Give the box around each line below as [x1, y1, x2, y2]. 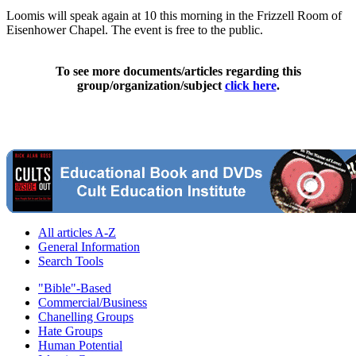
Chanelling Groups [38, 309, 133, 323]
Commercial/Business [38, 295, 147, 309]
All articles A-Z [38, 225, 116, 239]
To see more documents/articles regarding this [55, 64, 301, 78]
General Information [38, 239, 140, 253]
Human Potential [38, 338, 122, 352]
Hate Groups [38, 323, 103, 338]
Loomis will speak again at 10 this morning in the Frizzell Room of [6, 8, 342, 22]
